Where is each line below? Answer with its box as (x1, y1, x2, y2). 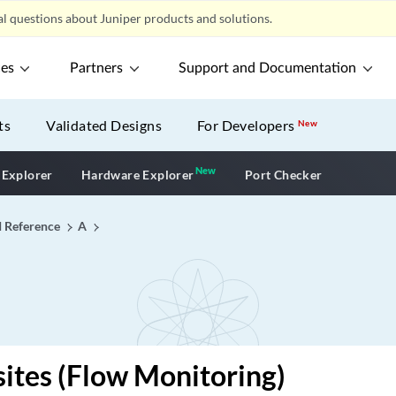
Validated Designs (46, 117, 163, 133)
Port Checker (244, 166, 323, 182)
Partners (70, 61, 124, 75)
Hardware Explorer (80, 166, 194, 182)
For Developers (197, 117, 299, 133)
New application (215, 164, 320, 181)
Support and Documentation (179, 61, 357, 75)
